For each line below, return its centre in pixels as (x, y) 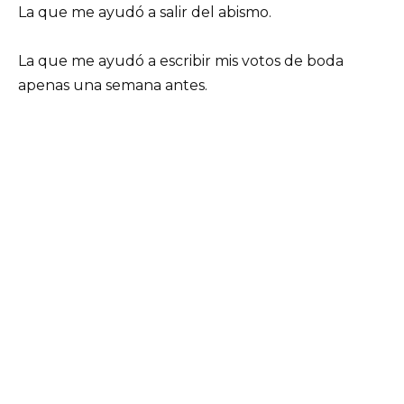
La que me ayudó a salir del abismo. (145, 13)
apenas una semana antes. (113, 86)
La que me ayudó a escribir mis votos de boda (181, 61)
